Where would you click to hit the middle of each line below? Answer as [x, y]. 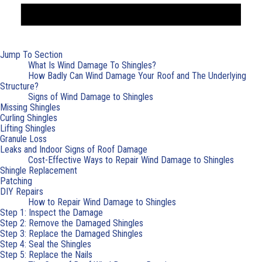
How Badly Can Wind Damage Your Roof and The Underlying [137, 76]
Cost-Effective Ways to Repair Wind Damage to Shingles [131, 160]
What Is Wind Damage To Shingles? [92, 65]
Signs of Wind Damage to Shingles [91, 97]
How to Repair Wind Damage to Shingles [102, 202]
